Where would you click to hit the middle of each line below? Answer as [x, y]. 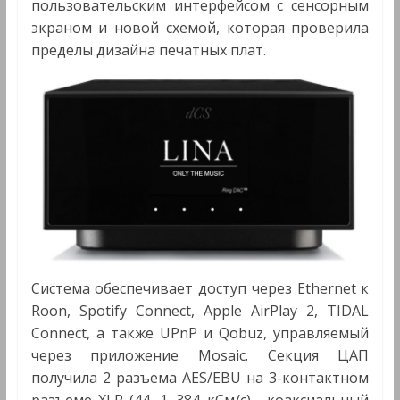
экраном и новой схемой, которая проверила [200, 27]
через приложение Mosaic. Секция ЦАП [200, 356]
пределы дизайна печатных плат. [148, 50]
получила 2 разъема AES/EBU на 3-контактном [200, 378]
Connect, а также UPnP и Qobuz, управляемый [200, 333]
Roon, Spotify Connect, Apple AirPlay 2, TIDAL [200, 311]
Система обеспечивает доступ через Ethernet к [200, 289]
